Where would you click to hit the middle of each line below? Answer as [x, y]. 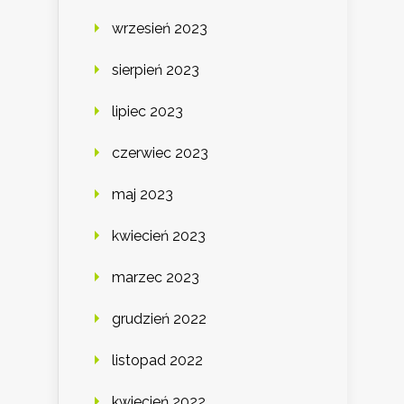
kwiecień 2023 [159, 236]
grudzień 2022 [159, 319]
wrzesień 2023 [160, 29]
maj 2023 [142, 195]
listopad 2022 [157, 361]
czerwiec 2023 [160, 153]
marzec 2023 [156, 278]
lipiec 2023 [147, 112]
